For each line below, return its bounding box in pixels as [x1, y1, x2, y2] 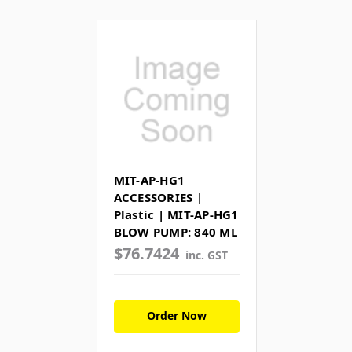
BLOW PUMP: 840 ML [113, 224, 237, 240]
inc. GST [185, 247, 229, 263]
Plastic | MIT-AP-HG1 [113, 207, 239, 223]
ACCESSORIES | [113, 189, 203, 206]
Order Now [146, 308, 207, 324]
